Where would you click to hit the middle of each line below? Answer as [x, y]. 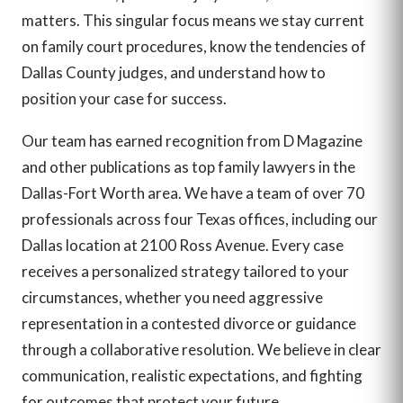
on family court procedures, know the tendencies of [194, 46]
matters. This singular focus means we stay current [193, 20]
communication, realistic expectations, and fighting [192, 375]
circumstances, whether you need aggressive [172, 297]
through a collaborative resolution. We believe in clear [201, 349]
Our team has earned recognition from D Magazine [192, 140]
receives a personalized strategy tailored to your [185, 271]
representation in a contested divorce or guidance [189, 323]
